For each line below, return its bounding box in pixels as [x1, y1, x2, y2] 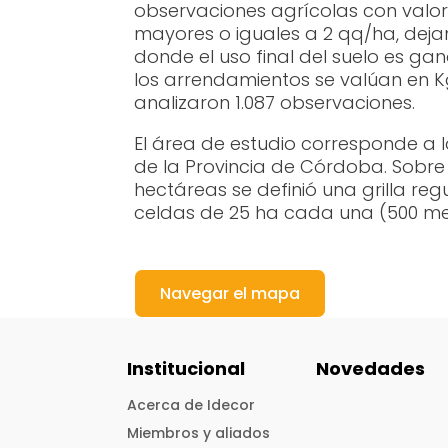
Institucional [127, 355, 246, 381]
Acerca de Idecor [127, 394, 256, 415]
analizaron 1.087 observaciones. [134, 90, 416, 116]
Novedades [316, 355, 426, 381]
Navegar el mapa [160, 282, 301, 306]
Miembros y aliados [127, 422, 271, 443]
